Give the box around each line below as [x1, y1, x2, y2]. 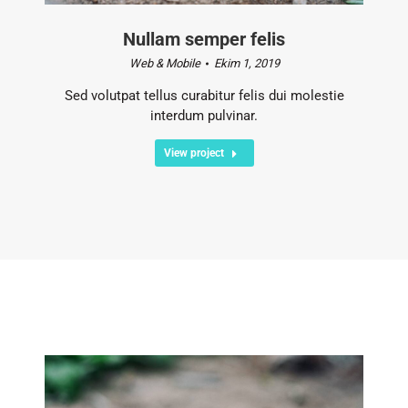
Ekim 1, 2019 [213, 56, 280, 70]
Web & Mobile [128, 56, 200, 70]
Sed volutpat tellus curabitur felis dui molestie [64, 87, 344, 104]
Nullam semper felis [123, 27, 285, 50]
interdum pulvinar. [150, 107, 258, 124]
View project [163, 146, 224, 159]
